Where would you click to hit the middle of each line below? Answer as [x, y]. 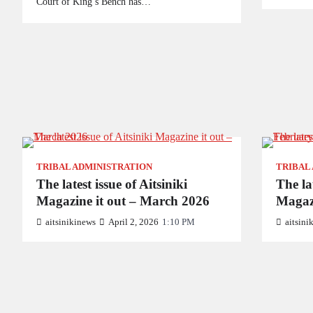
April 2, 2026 [133, 222]
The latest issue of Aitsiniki [112, 184]
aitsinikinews [71, 222]
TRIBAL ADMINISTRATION [94, 167]
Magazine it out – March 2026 [123, 201]
